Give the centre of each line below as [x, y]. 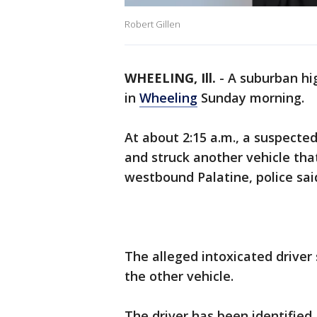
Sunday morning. [251, 98]
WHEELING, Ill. [170, 78]
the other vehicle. [179, 276]
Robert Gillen [152, 24]
